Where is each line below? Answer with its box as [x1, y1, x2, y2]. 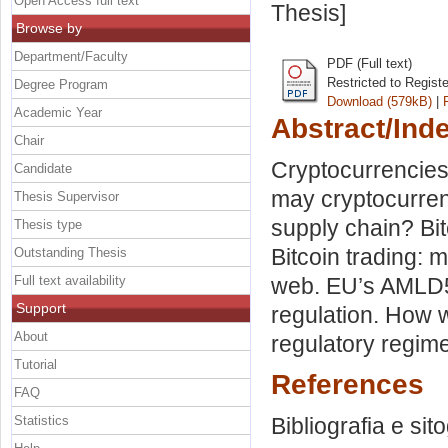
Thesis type [14, 216, 82, 232]
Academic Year [14, 104, 102, 120]
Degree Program [14, 76, 108, 92]
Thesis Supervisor [14, 188, 119, 204]
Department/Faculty [14, 48, 128, 64]
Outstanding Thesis [14, 244, 127, 260]
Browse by [16, 19, 82, 36]
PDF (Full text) [327, 55, 412, 71]
